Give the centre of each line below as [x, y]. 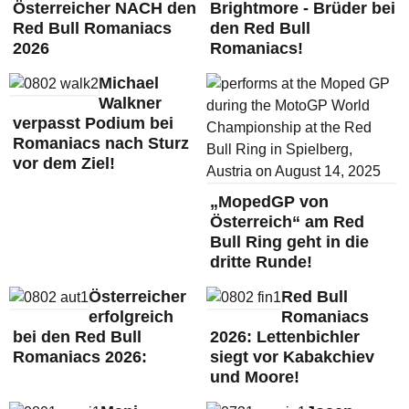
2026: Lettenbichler [284, 337]
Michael [129, 83]
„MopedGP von [269, 202]
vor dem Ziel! [64, 163]
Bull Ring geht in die [289, 242]
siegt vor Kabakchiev [292, 357]
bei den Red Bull [77, 337]
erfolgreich [131, 317]
